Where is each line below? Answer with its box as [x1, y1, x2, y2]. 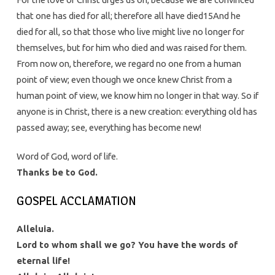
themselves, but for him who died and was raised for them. [16, 42, 247, 53]
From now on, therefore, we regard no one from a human [16, 58, 241, 69]
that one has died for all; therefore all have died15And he [16, 10, 241, 21]
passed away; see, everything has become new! [16, 122, 201, 133]
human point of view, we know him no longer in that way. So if [16, 90, 258, 101]
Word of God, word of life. [16, 150, 118, 161]
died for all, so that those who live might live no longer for [16, 26, 244, 37]
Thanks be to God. [16, 166, 98, 177]
